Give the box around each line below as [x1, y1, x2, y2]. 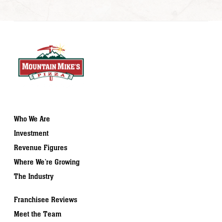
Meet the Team [14, 210, 61, 219]
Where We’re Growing [14, 158, 80, 166]
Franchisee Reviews [14, 195, 77, 204]
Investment [14, 129, 49, 138]
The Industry [14, 172, 54, 181]
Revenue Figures [14, 143, 67, 152]
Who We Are [14, 114, 50, 123]
